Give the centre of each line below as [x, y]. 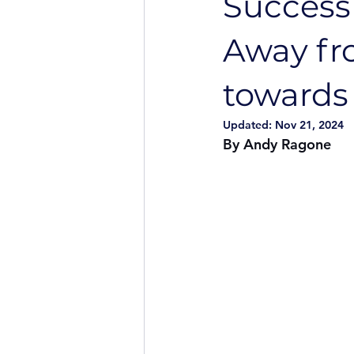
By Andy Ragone [277, 144]
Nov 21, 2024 [309, 125]
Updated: [249, 125]
